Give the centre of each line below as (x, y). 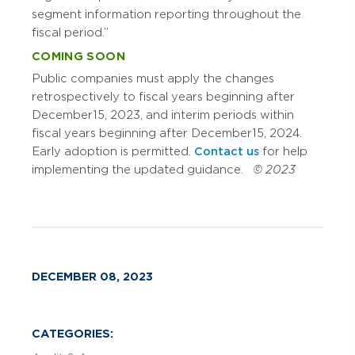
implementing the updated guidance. (142, 169)
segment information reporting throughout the (166, 15)
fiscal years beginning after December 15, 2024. (167, 133)
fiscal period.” (70, 33)
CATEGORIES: (73, 333)
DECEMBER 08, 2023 (92, 276)
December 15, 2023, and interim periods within (163, 115)
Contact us (227, 151)
